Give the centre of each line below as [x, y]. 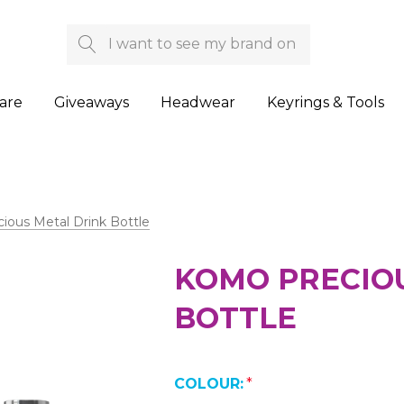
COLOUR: [209, 384]
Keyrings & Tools [326, 103]
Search [92, 35]
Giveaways [92, 103]
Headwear [198, 103]
